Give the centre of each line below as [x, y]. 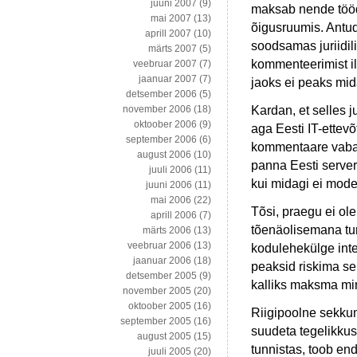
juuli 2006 [171, 170]
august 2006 [164, 155]
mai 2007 [171, 19]
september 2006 [161, 140]
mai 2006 [171, 200]
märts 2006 [167, 231]
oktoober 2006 [165, 125]
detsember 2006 [161, 94]
